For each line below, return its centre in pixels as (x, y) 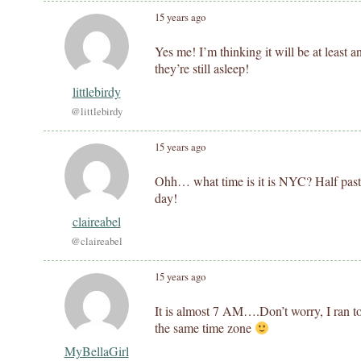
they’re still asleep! (202, 68)
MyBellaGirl (96, 351)
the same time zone (205, 328)
